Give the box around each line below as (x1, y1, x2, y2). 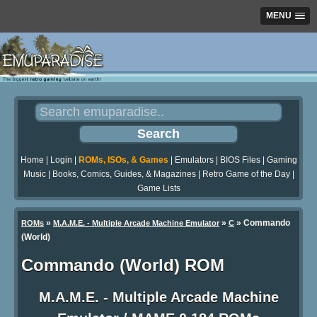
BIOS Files (219, 155, 260, 166)
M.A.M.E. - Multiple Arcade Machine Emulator (53, 219, 219, 228)
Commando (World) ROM (21, 255, 224, 275)
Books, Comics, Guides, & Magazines (52, 169, 196, 180)
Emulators (174, 155, 214, 166)
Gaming (266, 155, 297, 166)
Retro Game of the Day (202, 169, 290, 180)
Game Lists (137, 183, 180, 194)
